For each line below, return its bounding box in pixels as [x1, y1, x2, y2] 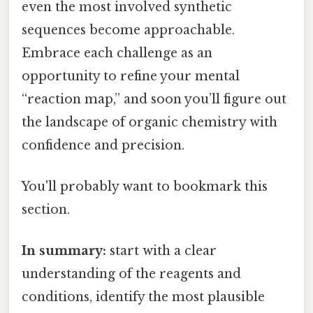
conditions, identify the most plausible [22, 289, 265, 305]
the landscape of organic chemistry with [22, 114, 277, 130]
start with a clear [106, 243, 217, 259]
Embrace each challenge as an [22, 45, 212, 61]
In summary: [22, 243, 106, 259]
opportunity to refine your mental [22, 68, 240, 84]
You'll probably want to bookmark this [22, 179, 268, 195]
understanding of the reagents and [22, 266, 241, 282]
